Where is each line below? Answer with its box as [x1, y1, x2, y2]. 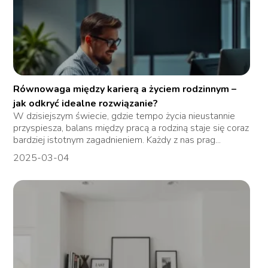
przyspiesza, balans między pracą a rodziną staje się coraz [13, 121, 249, 135]
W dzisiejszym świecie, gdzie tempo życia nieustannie [13, 109, 236, 123]
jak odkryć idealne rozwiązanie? [13, 97, 159, 111]
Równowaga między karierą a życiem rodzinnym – [13, 83, 237, 96]
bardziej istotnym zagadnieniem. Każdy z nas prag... [13, 133, 221, 147]
